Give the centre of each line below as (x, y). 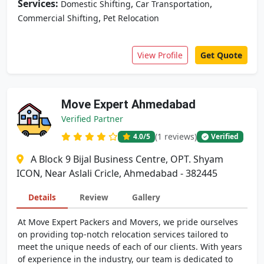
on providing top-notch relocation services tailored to (123, 234)
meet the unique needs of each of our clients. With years (130, 247)
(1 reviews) (176, 136)
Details (42, 197)
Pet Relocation (131, 18)
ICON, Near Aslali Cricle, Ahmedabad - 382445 (117, 173)
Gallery (146, 197)
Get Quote (221, 55)
